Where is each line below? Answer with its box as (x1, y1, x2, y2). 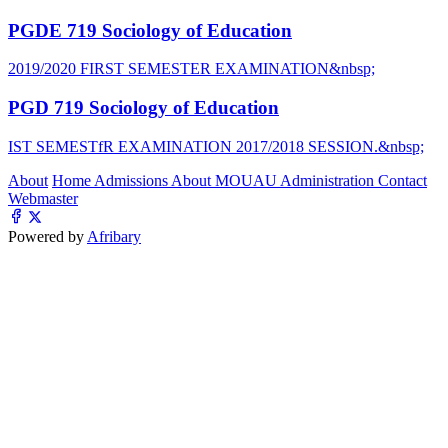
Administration (280, 171, 378, 189)
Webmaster (8, 189, 78, 207)
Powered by (8, 227, 87, 245)
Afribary (87, 227, 141, 245)
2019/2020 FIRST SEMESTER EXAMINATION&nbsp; (8, 60, 375, 78)
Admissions (94, 171, 171, 189)
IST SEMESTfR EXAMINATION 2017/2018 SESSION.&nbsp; (8, 137, 424, 155)
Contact (378, 171, 427, 189)
